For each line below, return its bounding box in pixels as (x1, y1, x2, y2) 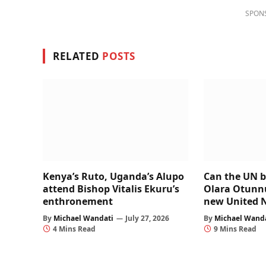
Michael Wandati (53, 213, 113, 224)
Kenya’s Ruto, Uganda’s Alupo (43, 170, 184, 183)
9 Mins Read (214, 224, 257, 235)
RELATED (53, 49, 103, 64)
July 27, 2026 (125, 213, 169, 224)
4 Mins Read (53, 224, 96, 235)
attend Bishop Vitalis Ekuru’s (43, 182, 179, 196)
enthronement (43, 195, 113, 208)
